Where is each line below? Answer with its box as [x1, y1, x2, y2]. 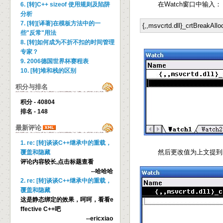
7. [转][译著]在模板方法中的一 [20, 20, 101, 27]
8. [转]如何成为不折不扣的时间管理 [20, 39, 114, 46]
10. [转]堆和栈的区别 [20, 67, 76, 74]
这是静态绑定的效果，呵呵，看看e [20, 196, 113, 203]
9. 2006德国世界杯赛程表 [20, 58, 89, 65]
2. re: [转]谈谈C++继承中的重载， [20, 177, 111, 184]
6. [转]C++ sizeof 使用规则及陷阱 [20, 1, 110, 8]
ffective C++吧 [20, 206, 61, 213]
